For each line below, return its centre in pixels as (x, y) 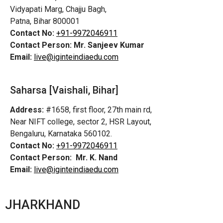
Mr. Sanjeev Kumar (109, 45)
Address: (27, 110)
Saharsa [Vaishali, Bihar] (64, 90)
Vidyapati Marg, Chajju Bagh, (58, 9)
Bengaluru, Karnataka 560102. (61, 134)
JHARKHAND (43, 205)
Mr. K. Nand (97, 158)
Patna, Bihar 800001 (45, 21)
